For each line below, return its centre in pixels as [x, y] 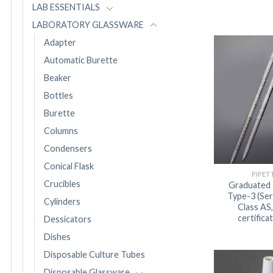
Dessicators [68, 219]
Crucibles [62, 184]
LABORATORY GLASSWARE [88, 25]
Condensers [68, 149]
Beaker [58, 78]
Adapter [60, 43]
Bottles [58, 96]
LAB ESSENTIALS [66, 7]
